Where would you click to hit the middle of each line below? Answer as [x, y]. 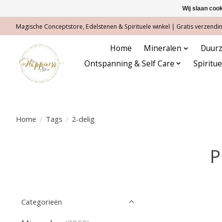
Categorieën [42, 202]
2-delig [83, 119]
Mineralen [163, 49]
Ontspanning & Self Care [129, 63]
